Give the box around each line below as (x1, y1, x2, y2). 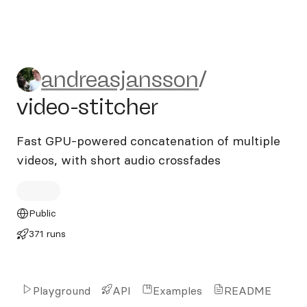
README (224, 284, 271, 297)
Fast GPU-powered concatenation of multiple (16, 133, 280, 149)
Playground (33, 284, 90, 297)
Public (28, 207, 56, 219)
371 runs (28, 228, 66, 240)
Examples (153, 284, 202, 297)
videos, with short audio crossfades (16, 152, 221, 168)
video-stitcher (16, 94, 158, 120)
